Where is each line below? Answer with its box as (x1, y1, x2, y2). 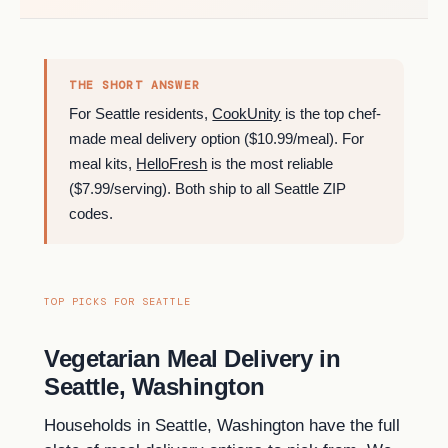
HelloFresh (136, 155, 208, 173)
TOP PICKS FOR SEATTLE (44, 294, 191, 308)
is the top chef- (281, 105, 382, 123)
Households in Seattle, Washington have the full (44, 415, 400, 435)
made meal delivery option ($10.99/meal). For (69, 130, 365, 148)
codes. (69, 205, 114, 223)
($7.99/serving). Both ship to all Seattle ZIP (69, 180, 347, 198)
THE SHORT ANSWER (69, 77, 200, 93)
